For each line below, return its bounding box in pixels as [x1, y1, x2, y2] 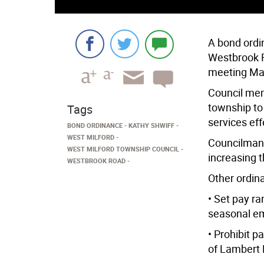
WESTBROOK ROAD [67, 156, 126, 165]
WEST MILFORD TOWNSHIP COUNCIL [67, 144, 179, 153]
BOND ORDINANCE [67, 121, 123, 130]
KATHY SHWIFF [128, 121, 174, 130]
